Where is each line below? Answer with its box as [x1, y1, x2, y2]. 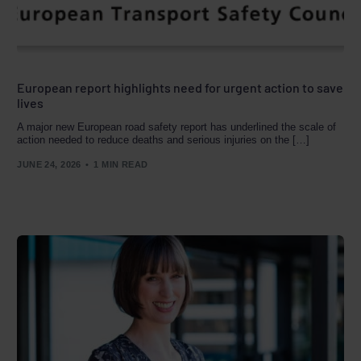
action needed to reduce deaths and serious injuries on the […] [17, 134, 310, 147]
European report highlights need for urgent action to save [17, 80, 344, 96]
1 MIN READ [93, 159, 148, 169]
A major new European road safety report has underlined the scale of [17, 121, 337, 134]
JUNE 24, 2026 [17, 159, 81, 169]
